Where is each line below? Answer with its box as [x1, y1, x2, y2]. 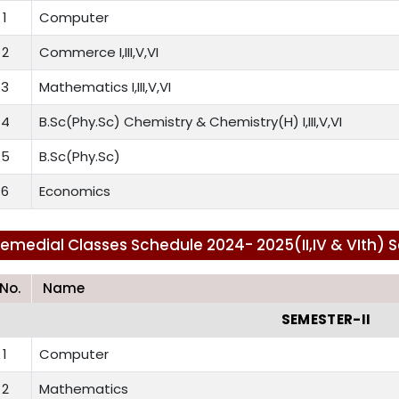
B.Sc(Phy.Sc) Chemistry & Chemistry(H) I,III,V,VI [39, 112, 342, 132]
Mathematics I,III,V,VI [39, 77, 171, 97]
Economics [39, 182, 110, 201]
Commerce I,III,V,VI [39, 43, 159, 62]
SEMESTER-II [281, 310, 371, 330]
